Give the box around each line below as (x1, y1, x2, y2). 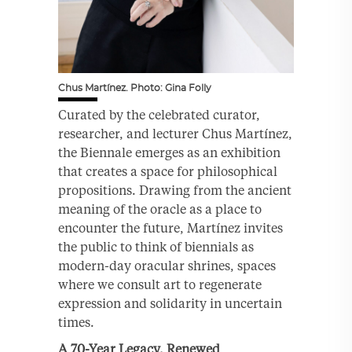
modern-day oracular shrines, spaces (58, 257, 276, 273)
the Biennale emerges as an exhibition (58, 144, 280, 160)
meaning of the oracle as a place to (58, 200, 262, 217)
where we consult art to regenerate (58, 276, 262, 292)
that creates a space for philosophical (58, 163, 277, 179)
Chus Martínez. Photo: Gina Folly (58, 82, 211, 93)
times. (58, 313, 94, 330)
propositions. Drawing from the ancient (58, 181, 291, 198)
